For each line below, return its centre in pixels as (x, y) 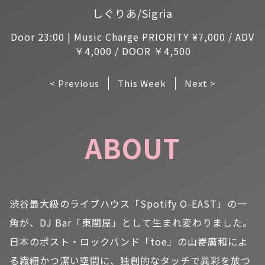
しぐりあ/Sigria (132, 13)
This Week (142, 83)
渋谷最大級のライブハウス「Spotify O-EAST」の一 (128, 204)
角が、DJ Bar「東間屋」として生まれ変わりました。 (131, 223)
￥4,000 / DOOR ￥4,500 (132, 51)
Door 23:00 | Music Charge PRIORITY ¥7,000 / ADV (132, 37)
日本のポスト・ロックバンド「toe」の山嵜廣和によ (129, 242)
